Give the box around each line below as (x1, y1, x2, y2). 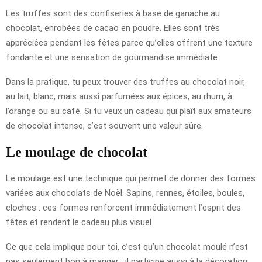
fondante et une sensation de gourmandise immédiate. (6, 51, 219, 63)
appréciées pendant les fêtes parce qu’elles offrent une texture (6, 37, 253, 48)
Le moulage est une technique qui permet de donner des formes (6, 173, 256, 184)
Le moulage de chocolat (6, 144, 147, 160)
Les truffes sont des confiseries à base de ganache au (6, 8, 220, 19)
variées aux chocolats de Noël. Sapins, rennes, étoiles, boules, (6, 187, 244, 198)
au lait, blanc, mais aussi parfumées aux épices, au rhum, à (6, 91, 232, 102)
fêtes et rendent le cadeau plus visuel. (6, 216, 153, 227)
